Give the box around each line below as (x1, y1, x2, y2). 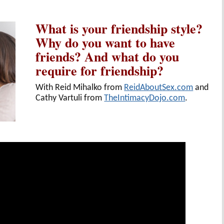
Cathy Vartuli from (35, 93, 104, 103)
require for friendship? (35, 60, 164, 80)
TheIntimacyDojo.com (104, 93, 185, 103)
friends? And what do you (35, 46, 179, 66)
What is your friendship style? (35, 18, 203, 38)
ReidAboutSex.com (124, 82, 193, 92)
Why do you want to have (35, 32, 175, 52)
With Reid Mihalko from (35, 82, 124, 92)
